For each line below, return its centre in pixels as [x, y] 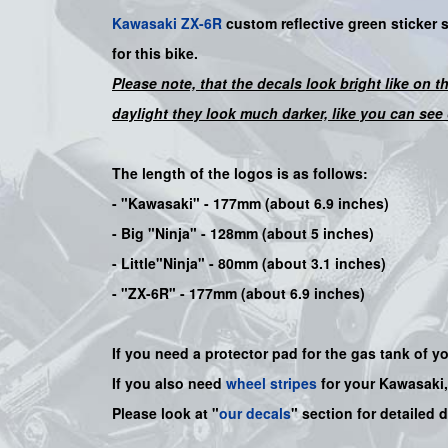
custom [251, 23]
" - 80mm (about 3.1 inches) [292, 263]
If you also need [169, 383]
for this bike [153, 53]
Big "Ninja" [159, 233]
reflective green [336, 23]
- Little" [137, 263]
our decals [255, 413]
